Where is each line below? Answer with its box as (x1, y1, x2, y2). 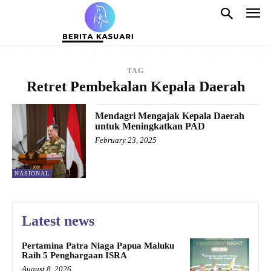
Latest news (22, 213, 94, 229)
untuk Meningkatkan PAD (95, 120, 206, 131)
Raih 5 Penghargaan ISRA (22, 250, 127, 261)
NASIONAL (15, 170, 50, 177)
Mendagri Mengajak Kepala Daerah (95, 110, 245, 121)
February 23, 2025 (95, 135, 157, 145)
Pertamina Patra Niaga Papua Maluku (22, 241, 174, 251)
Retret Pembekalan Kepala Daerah (26, 78, 245, 94)
